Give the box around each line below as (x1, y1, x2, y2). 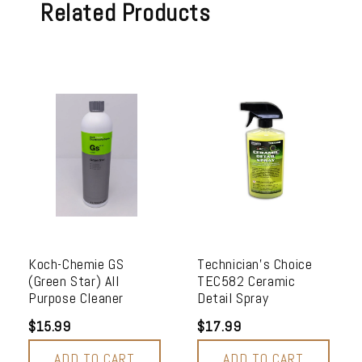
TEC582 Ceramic (197, 271, 296, 290)
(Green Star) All (28, 271, 120, 290)
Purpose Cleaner (28, 288, 124, 307)
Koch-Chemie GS (28, 254, 124, 273)
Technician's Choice (197, 254, 313, 273)
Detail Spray (197, 288, 269, 307)
